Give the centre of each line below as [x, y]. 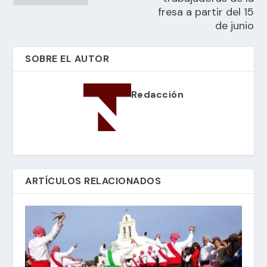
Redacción [157, 94]
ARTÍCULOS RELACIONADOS [93, 181]
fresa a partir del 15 [206, 12]
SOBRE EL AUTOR [67, 58]
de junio [234, 25]
